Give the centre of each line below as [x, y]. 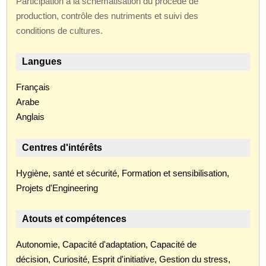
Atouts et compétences [75, 218]
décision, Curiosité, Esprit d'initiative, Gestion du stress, [123, 259]
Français [33, 87]
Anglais [31, 116]
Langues [42, 61]
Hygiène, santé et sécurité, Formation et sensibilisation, [123, 173]
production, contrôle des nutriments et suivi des [107, 15]
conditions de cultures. [60, 30]
